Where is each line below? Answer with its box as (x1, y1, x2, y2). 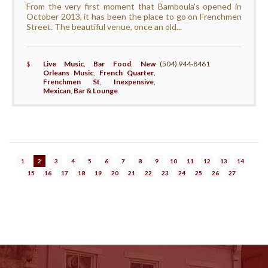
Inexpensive (114, 77, 154, 87)
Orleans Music (42, 68, 93, 78)
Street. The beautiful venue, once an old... (26, 22, 182, 32)
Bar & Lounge (73, 86, 118, 96)
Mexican (42, 86, 71, 96)
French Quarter (99, 68, 154, 78)
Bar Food (93, 59, 131, 69)
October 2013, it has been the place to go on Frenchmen (26, 11, 242, 22)
